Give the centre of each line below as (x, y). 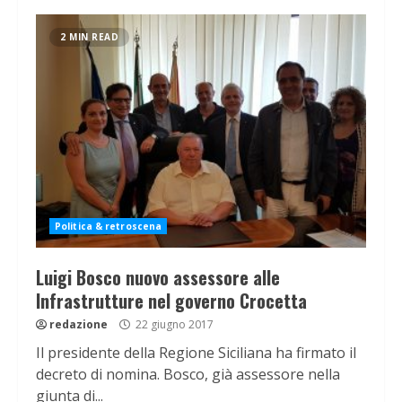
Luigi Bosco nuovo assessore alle (158, 278)
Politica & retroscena (109, 227)
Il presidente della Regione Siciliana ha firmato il (196, 353)
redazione (79, 325)
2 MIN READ (89, 37)
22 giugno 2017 (173, 325)
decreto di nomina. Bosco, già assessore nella (188, 375)
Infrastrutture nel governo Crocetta (171, 301)
